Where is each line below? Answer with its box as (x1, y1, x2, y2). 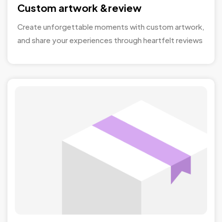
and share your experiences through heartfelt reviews (17, 35, 203, 45)
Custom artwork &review (17, 1, 142, 14)
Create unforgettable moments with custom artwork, (17, 21, 205, 31)
